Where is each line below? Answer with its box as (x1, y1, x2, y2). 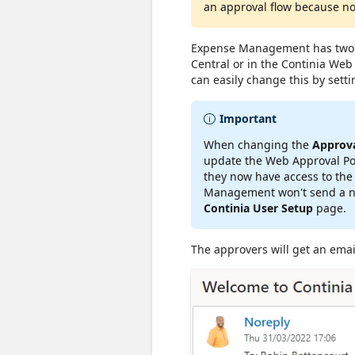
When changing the (204, 136, 312, 152)
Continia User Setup (204, 200, 313, 216)
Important (219, 110, 277, 126)
